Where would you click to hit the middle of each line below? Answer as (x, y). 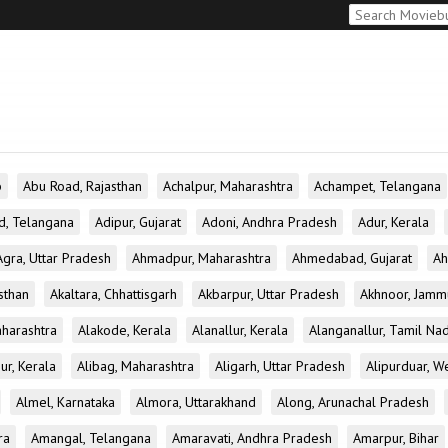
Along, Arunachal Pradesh (353, 402)
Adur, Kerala (393, 222)
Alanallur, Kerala (240, 330)
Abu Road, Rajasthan (82, 186)
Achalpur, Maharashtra (228, 186)
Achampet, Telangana (377, 186)
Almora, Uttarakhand (196, 402)
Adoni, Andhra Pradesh (269, 222)
